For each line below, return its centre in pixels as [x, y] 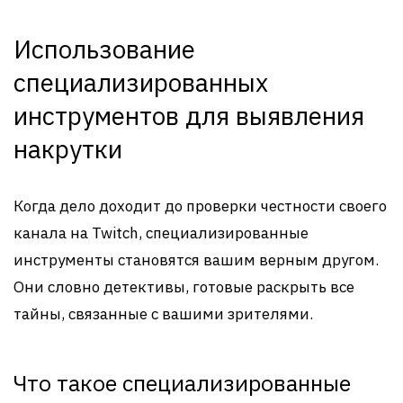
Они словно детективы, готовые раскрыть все [184, 287]
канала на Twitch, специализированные [161, 233]
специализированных [141, 82]
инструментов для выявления [189, 116]
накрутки [68, 149]
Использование [104, 49]
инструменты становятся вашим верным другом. [196, 260]
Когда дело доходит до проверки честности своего [200, 206]
